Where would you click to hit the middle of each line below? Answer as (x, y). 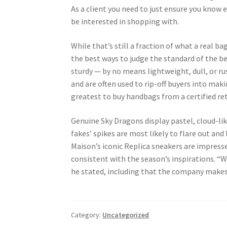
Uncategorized (126, 215)
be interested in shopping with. (125, 22)
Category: (87, 215)
